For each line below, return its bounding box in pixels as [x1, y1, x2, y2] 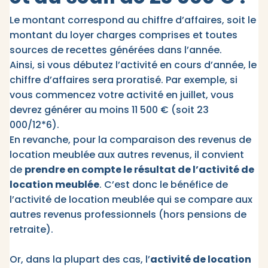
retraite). [10, 223, 56, 237]
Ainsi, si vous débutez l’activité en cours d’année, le [10, 58, 257, 72]
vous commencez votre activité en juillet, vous [10, 88, 234, 102]
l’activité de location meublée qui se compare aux [10, 193, 252, 207]
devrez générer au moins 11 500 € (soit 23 [10, 103, 209, 117]
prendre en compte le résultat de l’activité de [25, 163, 254, 177]
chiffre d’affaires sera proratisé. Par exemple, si [10, 73, 237, 87]
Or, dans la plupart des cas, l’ [10, 252, 150, 267]
